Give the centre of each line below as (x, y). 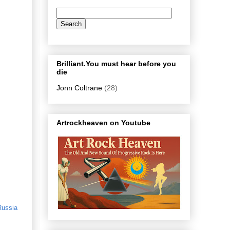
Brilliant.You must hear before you (116, 63)
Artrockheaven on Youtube (103, 123)
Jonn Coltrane (79, 88)
